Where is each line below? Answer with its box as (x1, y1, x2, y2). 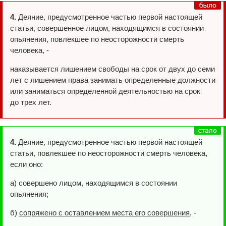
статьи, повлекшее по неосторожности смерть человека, (10, 149, 207, 157)
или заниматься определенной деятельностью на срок (10, 87, 200, 95)
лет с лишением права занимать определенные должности (10, 76, 215, 84)
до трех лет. (10, 98, 51, 106)
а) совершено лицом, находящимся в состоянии (10, 179, 177, 187)
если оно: (10, 160, 43, 168)
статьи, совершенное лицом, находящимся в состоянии (10, 24, 204, 32)
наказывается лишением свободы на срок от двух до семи (10, 65, 215, 73)
